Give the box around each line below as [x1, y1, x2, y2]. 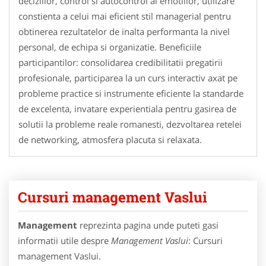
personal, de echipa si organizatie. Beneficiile [18, 41, 201, 53]
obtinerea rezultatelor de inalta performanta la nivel [18, 26, 230, 38]
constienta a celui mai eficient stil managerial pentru [18, 10, 231, 23]
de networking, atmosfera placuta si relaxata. [18, 134, 202, 146]
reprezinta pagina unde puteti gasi [80, 219, 218, 232]
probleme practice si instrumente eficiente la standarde [18, 87, 243, 100]
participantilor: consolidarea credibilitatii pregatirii [18, 56, 223, 69]
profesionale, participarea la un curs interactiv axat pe [18, 72, 237, 84]
